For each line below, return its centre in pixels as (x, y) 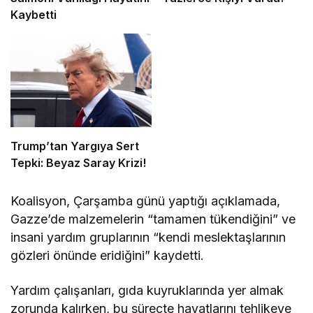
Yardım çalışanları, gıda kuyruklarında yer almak (147, 291)
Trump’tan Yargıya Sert (75, 146)
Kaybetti (34, 14)
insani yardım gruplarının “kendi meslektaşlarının (148, 238)
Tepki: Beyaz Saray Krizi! (78, 163)
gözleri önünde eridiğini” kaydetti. (108, 256)
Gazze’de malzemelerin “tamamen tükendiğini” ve (153, 219)
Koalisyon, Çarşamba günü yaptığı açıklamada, (146, 201)
